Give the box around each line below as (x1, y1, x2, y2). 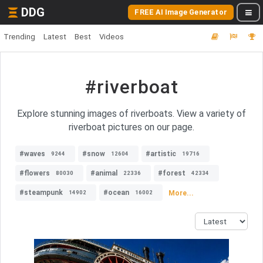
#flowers (19, 169, 50, 177)
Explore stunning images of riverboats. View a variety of (17, 108, 246, 119)
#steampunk (19, 188, 63, 197)
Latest (43, 32, 66, 41)
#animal (90, 169, 117, 177)
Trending (4, 32, 35, 41)
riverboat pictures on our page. (69, 122, 194, 133)
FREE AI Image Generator (134, 8, 227, 16)
